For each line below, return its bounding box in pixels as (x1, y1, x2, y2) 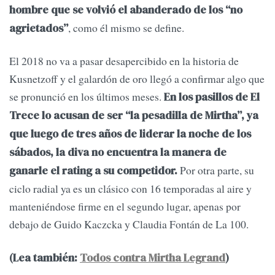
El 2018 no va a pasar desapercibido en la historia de (9, 53, 239, 69)
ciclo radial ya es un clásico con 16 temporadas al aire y (9, 181, 252, 196)
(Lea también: (9, 250, 80, 265)
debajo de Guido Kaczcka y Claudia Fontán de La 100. (9, 217, 249, 232)
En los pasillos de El (164, 90, 260, 105)
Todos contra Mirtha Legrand (80, 250, 225, 265)
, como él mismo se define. (68, 20, 184, 36)
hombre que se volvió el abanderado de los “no (9, 2, 242, 18)
